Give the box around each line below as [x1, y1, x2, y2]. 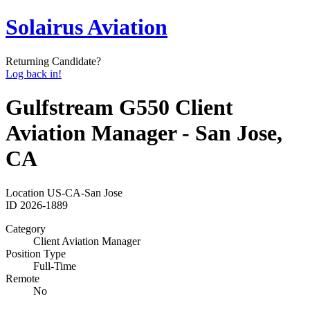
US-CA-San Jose [47, 186, 122, 199]
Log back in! [6, 67, 62, 80]
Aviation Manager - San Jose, [6, 120, 282, 146]
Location [6, 186, 44, 199]
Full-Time [33, 259, 76, 272]
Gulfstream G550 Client [6, 95, 233, 120]
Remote [6, 272, 39, 284]
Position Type [6, 247, 66, 259]
